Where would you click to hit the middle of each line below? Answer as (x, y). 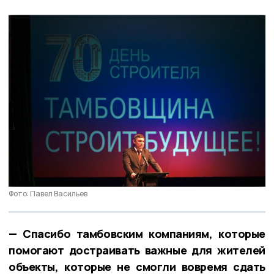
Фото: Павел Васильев (48, 194)
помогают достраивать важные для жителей (137, 250)
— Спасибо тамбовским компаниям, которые (137, 234)
